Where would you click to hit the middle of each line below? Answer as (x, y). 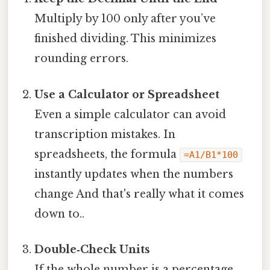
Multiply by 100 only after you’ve (125, 19)
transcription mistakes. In (105, 134)
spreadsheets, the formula (107, 154)
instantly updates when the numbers (134, 174)
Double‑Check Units (93, 249)
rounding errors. (82, 59)
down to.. (60, 214)
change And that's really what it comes (140, 194)
